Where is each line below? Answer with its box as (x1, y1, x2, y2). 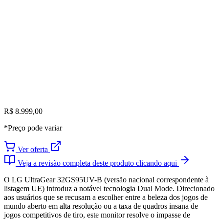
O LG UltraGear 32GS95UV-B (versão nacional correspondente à (4, 175, 209, 184)
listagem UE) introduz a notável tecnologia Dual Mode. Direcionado (4, 184, 215, 193)
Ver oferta (16, 145, 50, 154)
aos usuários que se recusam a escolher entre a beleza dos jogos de (4, 193, 208, 202)
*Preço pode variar (4, 124, 62, 132)
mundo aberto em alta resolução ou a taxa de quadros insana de (4, 202, 198, 211)
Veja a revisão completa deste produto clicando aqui (16, 159, 179, 168)
